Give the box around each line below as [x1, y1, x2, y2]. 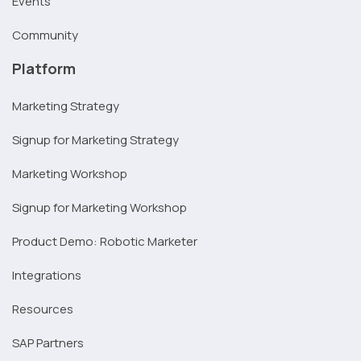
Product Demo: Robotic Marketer [12, 232, 197, 250]
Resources [12, 300, 73, 317]
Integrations [12, 266, 81, 284]
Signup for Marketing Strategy [12, 131, 179, 148]
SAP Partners [12, 334, 84, 351]
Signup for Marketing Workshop [12, 198, 187, 216]
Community [12, 26, 78, 44]
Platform [12, 58, 76, 78]
